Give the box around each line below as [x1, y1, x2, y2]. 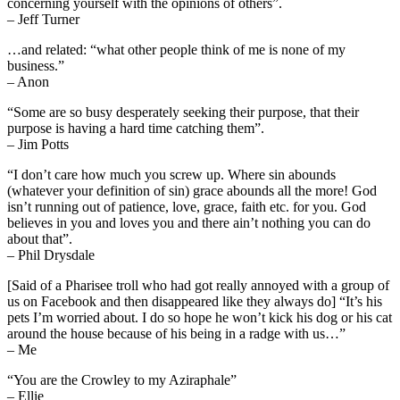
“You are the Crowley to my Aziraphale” [7, 371, 237, 387]
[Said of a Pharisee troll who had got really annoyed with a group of [7, 277, 389, 293]
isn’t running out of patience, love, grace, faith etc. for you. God [7, 198, 366, 214]
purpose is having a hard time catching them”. [7, 120, 264, 136]
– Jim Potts [7, 136, 69, 152]
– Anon [7, 73, 49, 89]
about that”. [7, 230, 72, 246]
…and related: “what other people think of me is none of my [7, 41, 346, 57]
